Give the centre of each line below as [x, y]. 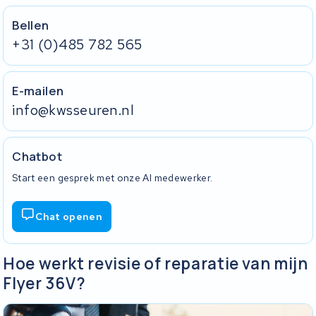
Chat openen [69, 216]
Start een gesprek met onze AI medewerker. [113, 177]
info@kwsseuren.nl [73, 110]
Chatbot [37, 157]
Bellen [31, 25]
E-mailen [38, 91]
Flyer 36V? [44, 284]
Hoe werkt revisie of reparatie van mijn [156, 264]
